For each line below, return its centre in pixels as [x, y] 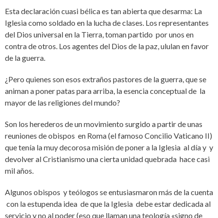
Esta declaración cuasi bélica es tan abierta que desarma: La [103, 11]
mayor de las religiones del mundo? [63, 102]
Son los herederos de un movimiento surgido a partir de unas [104, 124]
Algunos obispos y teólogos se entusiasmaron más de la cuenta [109, 192]
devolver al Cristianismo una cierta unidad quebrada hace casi [107, 159]
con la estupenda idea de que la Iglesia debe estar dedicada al [108, 204]
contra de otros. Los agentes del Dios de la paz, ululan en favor [107, 46]
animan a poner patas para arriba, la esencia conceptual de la [105, 91]
